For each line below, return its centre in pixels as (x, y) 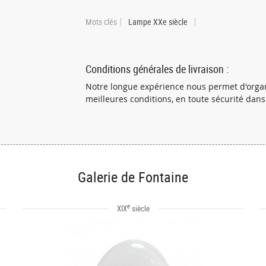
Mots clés (101, 22)
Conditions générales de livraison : (157, 69)
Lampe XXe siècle (158, 22)
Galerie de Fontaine (133, 177)
